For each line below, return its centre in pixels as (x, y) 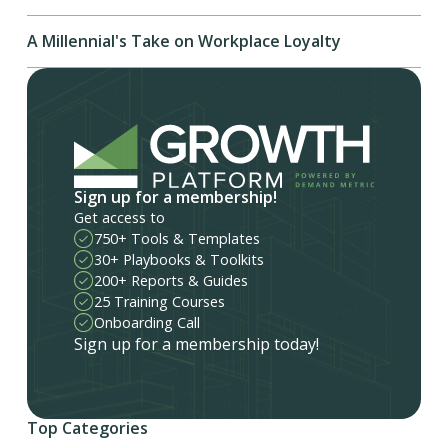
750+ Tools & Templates (177, 239)
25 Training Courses (160, 302)
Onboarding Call (147, 323)
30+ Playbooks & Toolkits (179, 260)
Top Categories (87, 427)
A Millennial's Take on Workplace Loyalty (183, 41)
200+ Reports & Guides (171, 281)
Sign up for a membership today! (197, 344)
